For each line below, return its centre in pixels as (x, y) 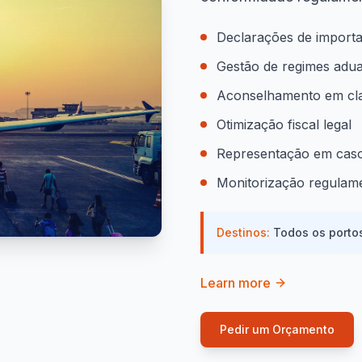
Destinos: (245, 232)
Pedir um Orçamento (277, 329)
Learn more (236, 283)
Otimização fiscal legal (284, 124)
